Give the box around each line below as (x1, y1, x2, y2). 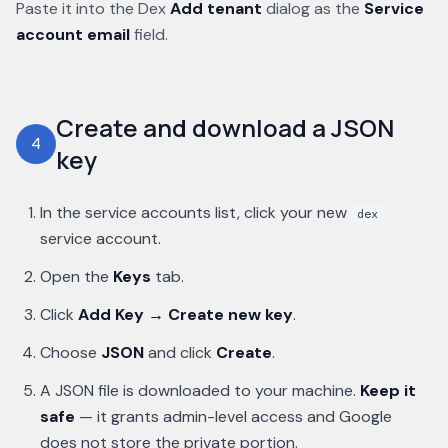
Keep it (360, 380, 416, 401)
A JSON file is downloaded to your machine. (40, 380, 360, 401)
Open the (40, 266, 113, 287)
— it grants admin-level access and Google (75, 406, 392, 427)
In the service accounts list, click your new (40, 202, 351, 223)
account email (16, 24, 130, 45)
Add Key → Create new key (78, 304, 293, 325)
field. (134, 24, 168, 45)
